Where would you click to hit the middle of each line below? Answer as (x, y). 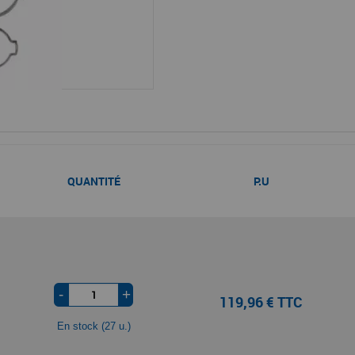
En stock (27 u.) (94, 326)
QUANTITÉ (94, 181)
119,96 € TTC (261, 302)
